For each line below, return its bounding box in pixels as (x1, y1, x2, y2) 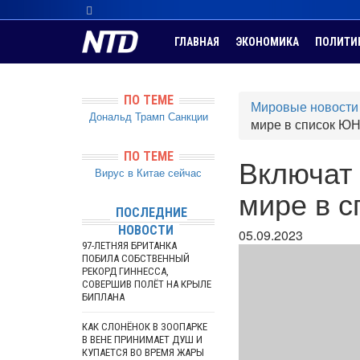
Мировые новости (251, 97, 358, 116)
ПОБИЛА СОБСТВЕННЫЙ (82, 252, 190, 264)
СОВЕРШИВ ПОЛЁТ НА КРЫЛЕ (82, 278, 211, 290)
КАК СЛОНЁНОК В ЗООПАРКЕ (82, 321, 207, 333)
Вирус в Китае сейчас (95, 165, 202, 180)
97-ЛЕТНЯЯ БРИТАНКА (82, 239, 177, 252)
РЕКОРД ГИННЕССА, (82, 265, 169, 277)
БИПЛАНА (82, 291, 125, 303)
